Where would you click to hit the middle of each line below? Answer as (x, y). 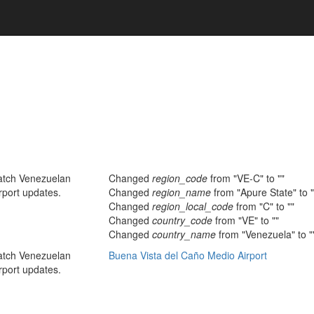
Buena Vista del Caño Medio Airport (188, 255)
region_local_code (193, 206)
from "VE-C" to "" (246, 178)
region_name (182, 192)
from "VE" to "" (246, 220)
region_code (180, 178)
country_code (182, 220)
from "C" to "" (264, 206)
